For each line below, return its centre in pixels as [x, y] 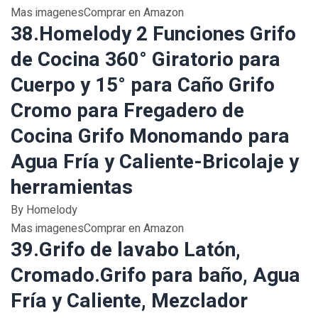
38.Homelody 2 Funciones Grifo [153, 34]
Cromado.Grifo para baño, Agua [155, 276]
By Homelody [44, 210]
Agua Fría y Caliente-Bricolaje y [155, 162]
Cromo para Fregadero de [127, 111]
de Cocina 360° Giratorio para [146, 60]
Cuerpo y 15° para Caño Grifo [143, 86]
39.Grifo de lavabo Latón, [126, 250]
